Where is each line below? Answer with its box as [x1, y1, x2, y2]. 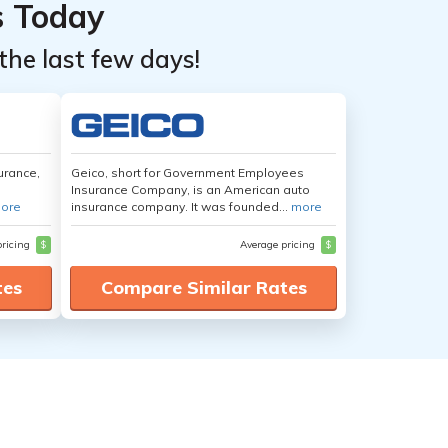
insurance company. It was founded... [71, 199, 291, 214]
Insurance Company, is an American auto [71, 182, 310, 197]
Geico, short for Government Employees [71, 165, 304, 180]
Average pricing [240, 238, 318, 251]
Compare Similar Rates [100, 276, 307, 299]
